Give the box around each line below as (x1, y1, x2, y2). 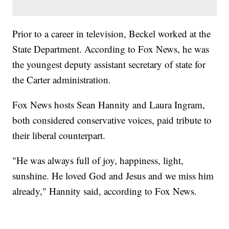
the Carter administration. (12, 73, 111, 86)
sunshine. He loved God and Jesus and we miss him (12, 169, 214, 182)
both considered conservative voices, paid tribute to (12, 113, 212, 127)
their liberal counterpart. (12, 129, 106, 142)
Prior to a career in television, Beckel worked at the (12, 27, 211, 40)
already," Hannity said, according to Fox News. (12, 185, 197, 198)
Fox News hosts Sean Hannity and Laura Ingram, (12, 98, 205, 111)
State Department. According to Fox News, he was (12, 42, 210, 56)
